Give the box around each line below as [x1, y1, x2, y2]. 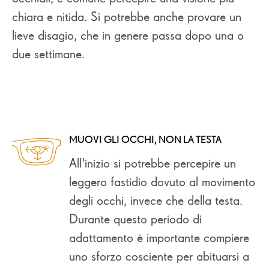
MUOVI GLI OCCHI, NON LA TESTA [69, 133, 222, 145]
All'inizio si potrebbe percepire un [69, 155, 236, 171]
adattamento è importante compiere [69, 229, 249, 245]
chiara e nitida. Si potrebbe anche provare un [12, 8, 241, 24]
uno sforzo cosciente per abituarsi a [69, 248, 249, 264]
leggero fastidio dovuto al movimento [69, 174, 255, 189]
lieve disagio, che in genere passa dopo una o [12, 27, 244, 43]
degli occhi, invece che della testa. [69, 192, 243, 208]
